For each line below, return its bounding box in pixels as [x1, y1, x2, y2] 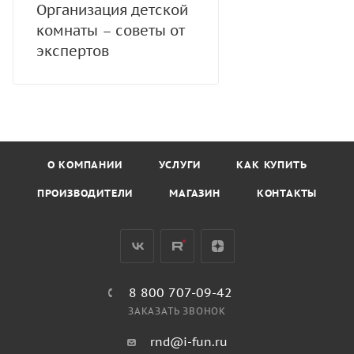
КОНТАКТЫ [256, 186, 318, 200]
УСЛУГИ [158, 157, 201, 171]
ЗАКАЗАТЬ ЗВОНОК [128, 304, 226, 317]
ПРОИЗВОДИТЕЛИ [36, 186, 134, 200]
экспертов [36, 41, 109, 60]
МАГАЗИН [169, 186, 220, 200]
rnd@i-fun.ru [149, 333, 228, 349]
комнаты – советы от [36, 21, 184, 40]
